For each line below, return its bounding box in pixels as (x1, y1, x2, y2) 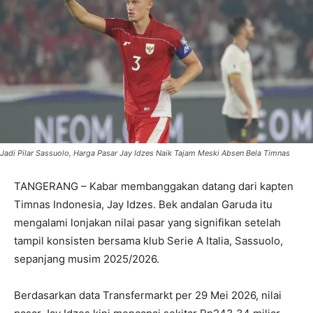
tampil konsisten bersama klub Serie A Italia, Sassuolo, (14, 234, 283, 248)
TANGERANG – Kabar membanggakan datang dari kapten (14, 180, 293, 194)
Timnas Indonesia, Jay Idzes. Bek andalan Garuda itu (14, 198, 272, 212)
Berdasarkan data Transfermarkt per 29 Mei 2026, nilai (14, 289, 282, 303)
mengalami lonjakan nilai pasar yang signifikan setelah (14, 216, 281, 230)
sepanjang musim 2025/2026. (14, 252, 159, 266)
